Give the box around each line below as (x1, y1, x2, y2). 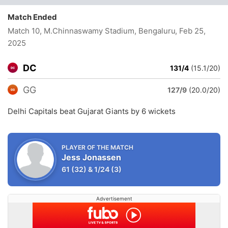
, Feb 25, (175, 26, 206, 36)
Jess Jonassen (62, 152, 121, 162)
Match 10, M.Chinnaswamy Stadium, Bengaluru (8, 26, 176, 36)
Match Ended (8, 12, 62, 22)
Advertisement (96, 195, 132, 202)
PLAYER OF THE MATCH (62, 144, 133, 151)
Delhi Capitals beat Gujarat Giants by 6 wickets (8, 106, 176, 116)
